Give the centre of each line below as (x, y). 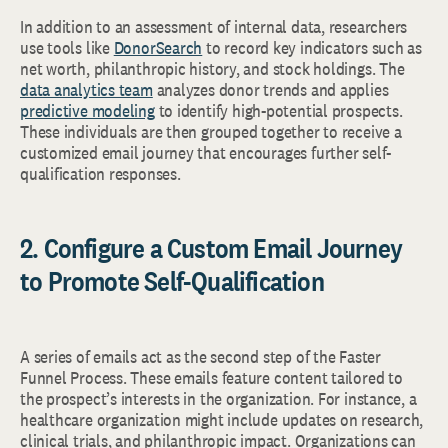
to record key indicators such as (312, 47)
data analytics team (86, 89)
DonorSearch (158, 47)
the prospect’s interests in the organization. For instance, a (218, 398)
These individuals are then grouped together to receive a (211, 131)
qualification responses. (100, 173)
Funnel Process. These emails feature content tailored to (211, 377)
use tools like (67, 47)
